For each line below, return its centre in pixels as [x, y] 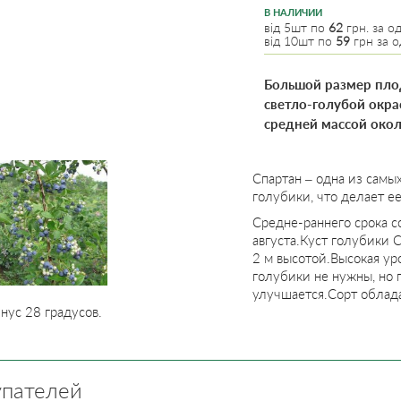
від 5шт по [296, 27]
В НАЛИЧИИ [293, 12]
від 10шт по [300, 41]
